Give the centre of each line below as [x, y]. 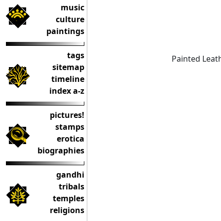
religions [67, 210]
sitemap [68, 67]
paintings [65, 31]
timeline [68, 79]
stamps [70, 127]
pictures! [67, 115]
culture [70, 19]
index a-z [67, 91]
